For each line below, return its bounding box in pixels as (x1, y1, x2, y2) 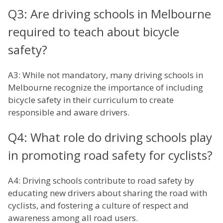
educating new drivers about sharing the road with (8, 187, 207, 199)
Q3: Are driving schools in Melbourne (8, 5, 211, 22)
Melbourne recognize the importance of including (8, 82, 203, 94)
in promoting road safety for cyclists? (8, 147, 213, 164)
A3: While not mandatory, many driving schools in (8, 69, 203, 81)
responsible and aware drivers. (8, 107, 129, 118)
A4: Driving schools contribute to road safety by (8, 175, 194, 187)
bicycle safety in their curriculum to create (8, 94, 174, 106)
